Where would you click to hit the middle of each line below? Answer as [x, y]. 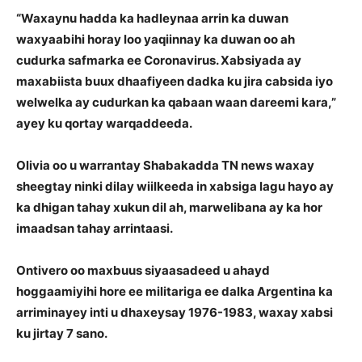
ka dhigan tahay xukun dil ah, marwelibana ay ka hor [169, 208]
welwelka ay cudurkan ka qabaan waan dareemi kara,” [176, 103]
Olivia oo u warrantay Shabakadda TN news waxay [165, 166]
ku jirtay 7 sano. [62, 334]
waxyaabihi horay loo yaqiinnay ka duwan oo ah [156, 40]
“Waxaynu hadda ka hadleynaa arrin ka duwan [152, 19]
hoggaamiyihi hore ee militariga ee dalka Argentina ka [175, 292]
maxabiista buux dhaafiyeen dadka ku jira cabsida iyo [175, 82]
